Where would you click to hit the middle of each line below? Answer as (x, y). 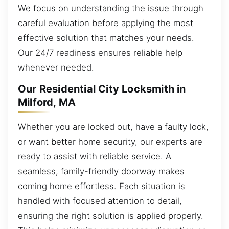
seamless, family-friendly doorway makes (101, 171)
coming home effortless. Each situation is (101, 186)
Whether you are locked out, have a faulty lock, (113, 127)
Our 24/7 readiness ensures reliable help (100, 52)
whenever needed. (56, 67)
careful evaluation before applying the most (106, 23)
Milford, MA (47, 102)
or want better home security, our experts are (110, 141)
